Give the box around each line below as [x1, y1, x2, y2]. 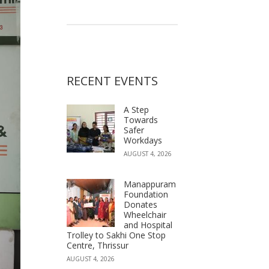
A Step [124, 104, 149, 115]
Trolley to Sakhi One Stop [67, 229, 166, 241]
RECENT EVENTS [67, 73, 158, 89]
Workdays [124, 134, 162, 146]
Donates [124, 199, 157, 210]
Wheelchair [124, 209, 166, 220]
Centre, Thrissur [67, 240, 128, 251]
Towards [124, 114, 158, 125]
